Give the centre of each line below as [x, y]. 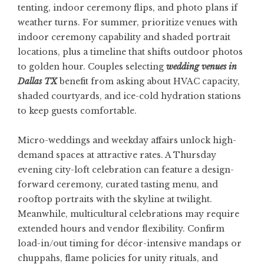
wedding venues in [202, 67]
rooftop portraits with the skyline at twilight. [115, 199]
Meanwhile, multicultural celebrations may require [128, 214]
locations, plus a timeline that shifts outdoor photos [130, 52]
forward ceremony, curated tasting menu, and [118, 184]
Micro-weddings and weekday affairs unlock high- [127, 140]
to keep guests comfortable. [77, 111]
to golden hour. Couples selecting [92, 67]
